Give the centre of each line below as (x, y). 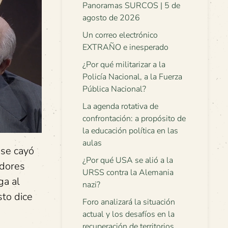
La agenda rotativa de (120, 106)
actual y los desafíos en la (129, 214)
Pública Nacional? (114, 89)
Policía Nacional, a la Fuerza (132, 77)
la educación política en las (130, 131)
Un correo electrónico (120, 35)
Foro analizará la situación (129, 202)
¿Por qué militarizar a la (124, 65)
